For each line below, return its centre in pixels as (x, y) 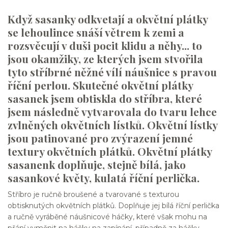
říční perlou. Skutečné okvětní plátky (100, 85)
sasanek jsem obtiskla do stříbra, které (105, 98)
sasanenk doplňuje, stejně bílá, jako (97, 165)
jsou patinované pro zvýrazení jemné (100, 138)
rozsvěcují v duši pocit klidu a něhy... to (105, 46)
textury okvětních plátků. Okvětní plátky (110, 151)
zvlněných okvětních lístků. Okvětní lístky (112, 125)
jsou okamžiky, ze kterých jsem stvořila (105, 59)
